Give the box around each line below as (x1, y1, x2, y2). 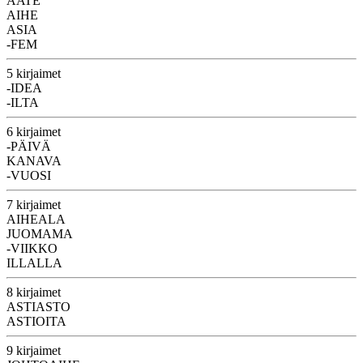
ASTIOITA (6, 314, 66, 328)
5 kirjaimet (6, 66, 61, 80)
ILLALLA (6, 255, 62, 270)
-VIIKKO (6, 241, 58, 255)
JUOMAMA (6, 226, 73, 241)
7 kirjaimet (6, 197, 61, 211)
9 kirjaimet (6, 343, 61, 357)
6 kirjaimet (6, 124, 61, 139)
